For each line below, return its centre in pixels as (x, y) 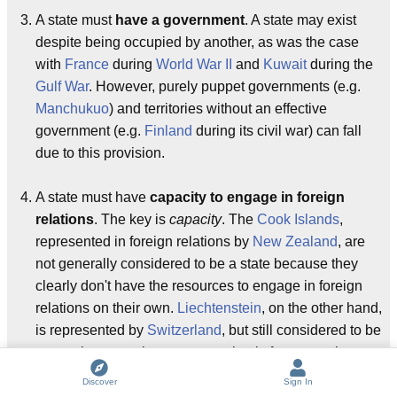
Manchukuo (72, 108)
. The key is (132, 219)
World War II (194, 64)
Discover (99, 381)
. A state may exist (300, 19)
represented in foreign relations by (144, 241)
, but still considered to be (301, 330)
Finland (168, 130)
